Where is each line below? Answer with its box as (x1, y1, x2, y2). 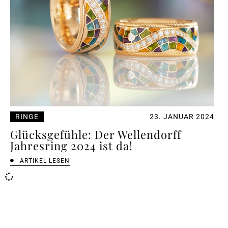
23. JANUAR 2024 (150, 112, 215, 121)
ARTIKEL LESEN (19, 157, 70, 164)
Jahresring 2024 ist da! (10, 137, 133, 153)
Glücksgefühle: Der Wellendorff (10, 126, 181, 142)
